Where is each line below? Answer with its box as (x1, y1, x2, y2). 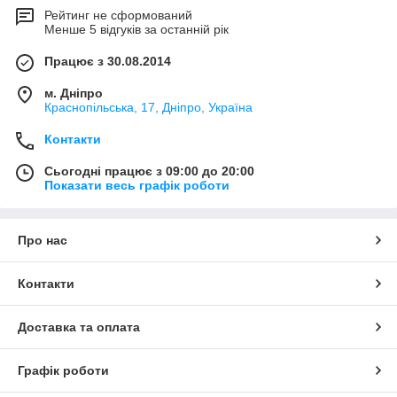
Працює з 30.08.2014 (44, 54, 171, 69)
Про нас (18, 233, 67, 248)
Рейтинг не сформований (44, 8, 192, 23)
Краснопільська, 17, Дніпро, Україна (44, 100, 253, 115)
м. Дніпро (44, 86, 103, 101)
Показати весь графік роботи (44, 178, 230, 193)
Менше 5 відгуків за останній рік (44, 22, 229, 37)
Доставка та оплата (18, 320, 140, 335)
